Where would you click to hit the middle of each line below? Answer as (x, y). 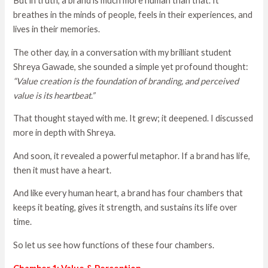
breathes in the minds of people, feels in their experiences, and (133, 15)
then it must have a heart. (63, 170)
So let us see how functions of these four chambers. (114, 245)
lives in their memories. (57, 29)
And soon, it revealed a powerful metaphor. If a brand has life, (132, 156)
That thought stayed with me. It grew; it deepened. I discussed (133, 118)
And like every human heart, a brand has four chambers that (128, 193)
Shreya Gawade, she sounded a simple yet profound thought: (131, 66)
